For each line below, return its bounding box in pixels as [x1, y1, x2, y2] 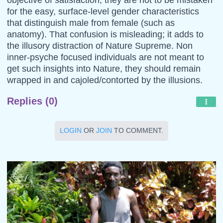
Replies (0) [6, 95, 58, 107]
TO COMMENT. [112, 126, 163, 134]
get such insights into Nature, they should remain [6, 63, 201, 74]
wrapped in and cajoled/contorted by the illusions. [6, 75, 203, 85]
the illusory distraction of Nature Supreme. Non [6, 40, 193, 51]
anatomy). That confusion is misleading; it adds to [6, 29, 204, 39]
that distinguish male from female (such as [6, 17, 175, 28]
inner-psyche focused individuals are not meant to [6, 52, 204, 62]
